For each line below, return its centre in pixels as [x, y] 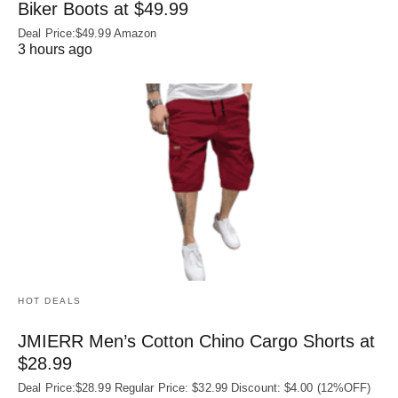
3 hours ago [55, 50]
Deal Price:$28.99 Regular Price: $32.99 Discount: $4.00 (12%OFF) [195, 387]
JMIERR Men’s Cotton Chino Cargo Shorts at [196, 341]
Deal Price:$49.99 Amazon [88, 34]
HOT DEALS [50, 300]
